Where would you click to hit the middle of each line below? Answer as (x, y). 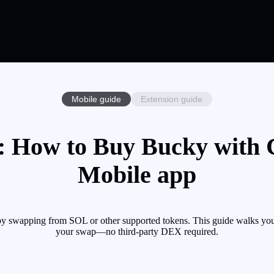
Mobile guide (96, 99)
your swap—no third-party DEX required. (137, 232)
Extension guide (172, 99)
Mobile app (137, 175)
